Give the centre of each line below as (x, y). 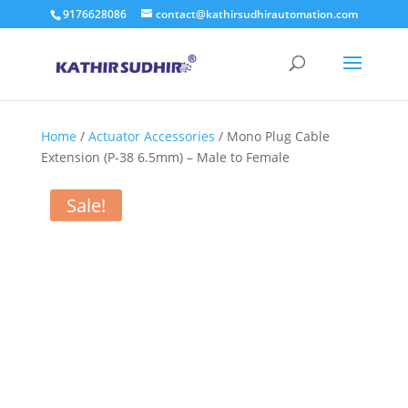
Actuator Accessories (151, 136)
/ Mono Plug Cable (272, 136)
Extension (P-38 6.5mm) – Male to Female (165, 157)
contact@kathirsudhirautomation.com (256, 14)
